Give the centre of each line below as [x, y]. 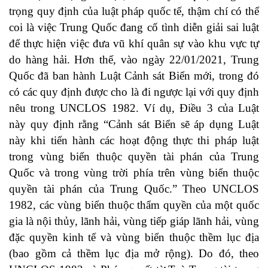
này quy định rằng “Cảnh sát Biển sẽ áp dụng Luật [134, 124]
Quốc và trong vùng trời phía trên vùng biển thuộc [134, 173]
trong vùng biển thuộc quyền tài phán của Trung [134, 157]
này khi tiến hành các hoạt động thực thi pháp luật [134, 141]
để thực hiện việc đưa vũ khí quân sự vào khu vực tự [134, 44]
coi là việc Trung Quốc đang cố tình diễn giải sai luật [134, 28]
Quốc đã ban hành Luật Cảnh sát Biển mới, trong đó [134, 76]
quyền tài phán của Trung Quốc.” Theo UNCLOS [134, 189]
